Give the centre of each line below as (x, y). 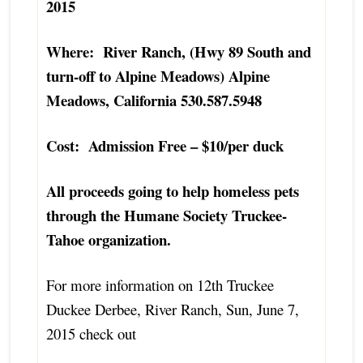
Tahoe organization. (108, 239)
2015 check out (91, 333)
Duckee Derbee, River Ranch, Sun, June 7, (172, 309)
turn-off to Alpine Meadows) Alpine (158, 75)
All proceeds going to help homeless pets (172, 190)
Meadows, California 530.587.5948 (154, 100)
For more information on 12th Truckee (160, 284)
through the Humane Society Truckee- (166, 215)
